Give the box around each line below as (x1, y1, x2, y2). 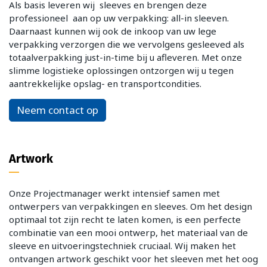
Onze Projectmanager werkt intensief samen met (9, 187, 220, 199)
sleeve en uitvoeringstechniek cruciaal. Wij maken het (9, 239, 236, 252)
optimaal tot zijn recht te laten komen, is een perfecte (9, 213, 241, 225)
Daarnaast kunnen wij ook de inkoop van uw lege (9, 24, 216, 37)
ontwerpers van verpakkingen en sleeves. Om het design (9, 200, 252, 212)
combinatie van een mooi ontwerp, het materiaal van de (9, 226, 248, 238)
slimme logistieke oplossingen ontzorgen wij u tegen (9, 64, 234, 76)
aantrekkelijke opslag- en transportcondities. (9, 77, 201, 89)
